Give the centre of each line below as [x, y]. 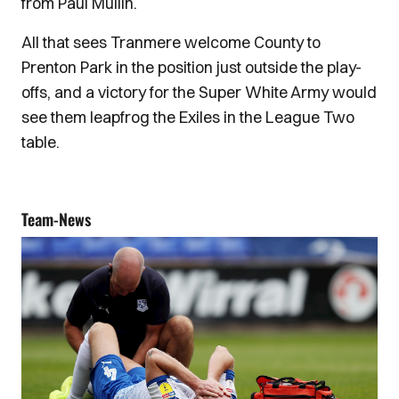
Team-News [56, 219]
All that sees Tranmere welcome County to [171, 42]
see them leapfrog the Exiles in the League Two [188, 117]
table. [41, 142]
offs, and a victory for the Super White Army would [199, 92]
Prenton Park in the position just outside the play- [191, 67]
